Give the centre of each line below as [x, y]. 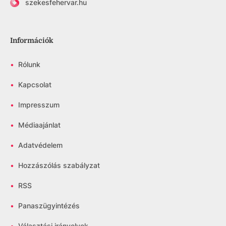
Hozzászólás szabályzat [59, 165]
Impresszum [39, 105]
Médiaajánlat [39, 125]
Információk [32, 41]
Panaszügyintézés [49, 206]
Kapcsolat [35, 85]
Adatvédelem [40, 145]
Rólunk [29, 65]
